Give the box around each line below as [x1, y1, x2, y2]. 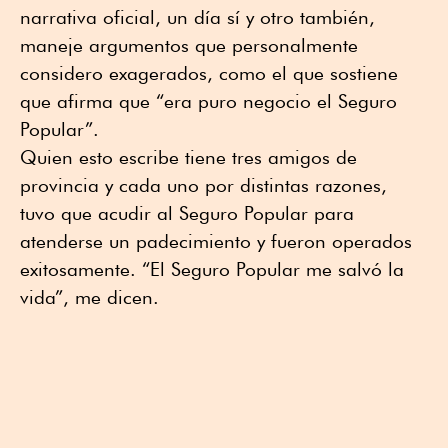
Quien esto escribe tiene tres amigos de [20, 146, 357, 169]
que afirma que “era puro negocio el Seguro [20, 90, 397, 113]
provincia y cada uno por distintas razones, [20, 174, 387, 197]
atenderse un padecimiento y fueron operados [20, 230, 412, 253]
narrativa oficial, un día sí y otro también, [20, 6, 375, 29]
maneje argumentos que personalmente [20, 34, 358, 57]
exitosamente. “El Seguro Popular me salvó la [20, 258, 404, 281]
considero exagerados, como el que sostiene [20, 62, 398, 85]
